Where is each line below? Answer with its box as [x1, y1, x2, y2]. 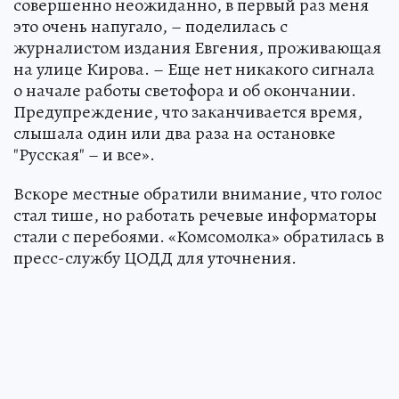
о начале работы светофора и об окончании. [13, 77, 356, 102]
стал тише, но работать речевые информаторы [13, 202, 377, 227]
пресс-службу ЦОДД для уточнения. [13, 245, 297, 270]
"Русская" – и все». [13, 142, 155, 167]
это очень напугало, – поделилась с [13, 13, 288, 38]
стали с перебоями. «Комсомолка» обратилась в [13, 224, 384, 248]
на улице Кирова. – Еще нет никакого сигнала [13, 56, 375, 81]
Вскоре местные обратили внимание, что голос [13, 181, 382, 206]
